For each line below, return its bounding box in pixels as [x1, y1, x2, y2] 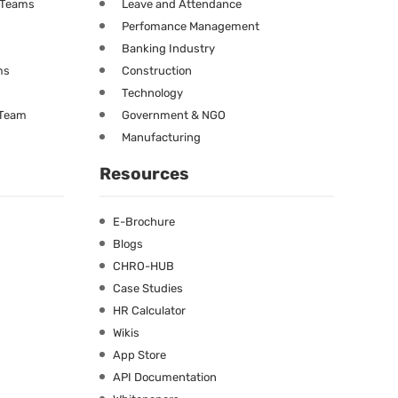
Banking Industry [122, 41, 215, 55]
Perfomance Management [122, 19, 259, 33]
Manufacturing [122, 130, 201, 144]
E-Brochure [113, 214, 175, 228]
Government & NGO [122, 107, 226, 122]
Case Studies [113, 281, 183, 295]
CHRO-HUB [113, 259, 174, 273]
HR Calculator [113, 303, 186, 317]
